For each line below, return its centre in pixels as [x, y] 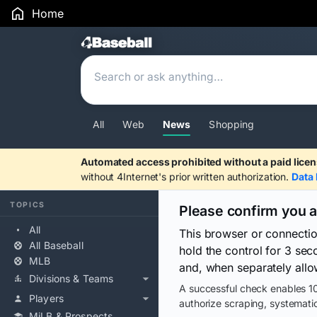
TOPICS [28, 205]
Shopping [232, 124]
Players [47, 298]
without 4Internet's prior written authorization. [186, 177]
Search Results [153, 44]
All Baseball [56, 245]
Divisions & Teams [71, 278]
